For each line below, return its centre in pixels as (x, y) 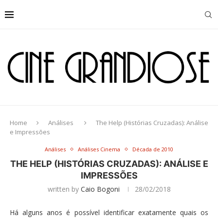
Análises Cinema (99, 149)
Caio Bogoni (100, 189)
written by (64, 189)
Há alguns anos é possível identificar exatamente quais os (109, 212)
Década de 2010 (153, 149)
